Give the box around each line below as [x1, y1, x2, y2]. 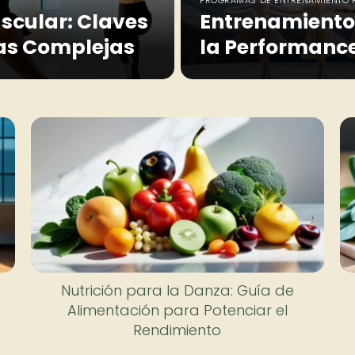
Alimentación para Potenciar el [67, 300, 288, 320]
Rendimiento [133, 319, 222, 340]
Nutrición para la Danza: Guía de [60, 280, 294, 300]
